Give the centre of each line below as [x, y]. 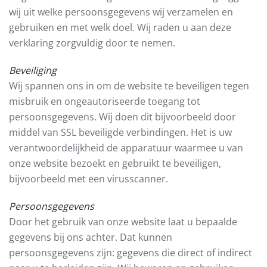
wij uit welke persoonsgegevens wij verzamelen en [121, 12]
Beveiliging [33, 70]
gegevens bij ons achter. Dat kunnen [91, 237]
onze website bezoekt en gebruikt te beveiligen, [115, 163]
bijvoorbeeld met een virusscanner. [89, 179]
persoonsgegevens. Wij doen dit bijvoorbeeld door [122, 117]
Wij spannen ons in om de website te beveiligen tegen [129, 86]
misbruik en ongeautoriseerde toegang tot [105, 101]
